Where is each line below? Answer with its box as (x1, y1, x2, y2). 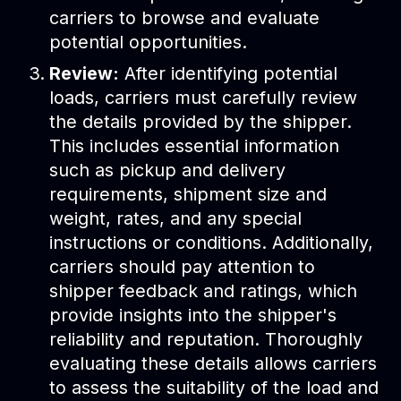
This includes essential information (49, 135, 340, 158)
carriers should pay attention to (49, 256, 316, 278)
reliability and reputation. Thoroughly (49, 328, 363, 351)
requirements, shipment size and (49, 183, 328, 206)
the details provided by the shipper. (49, 111, 353, 133)
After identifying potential (119, 63, 338, 85)
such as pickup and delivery (49, 159, 286, 182)
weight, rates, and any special (49, 208, 303, 230)
